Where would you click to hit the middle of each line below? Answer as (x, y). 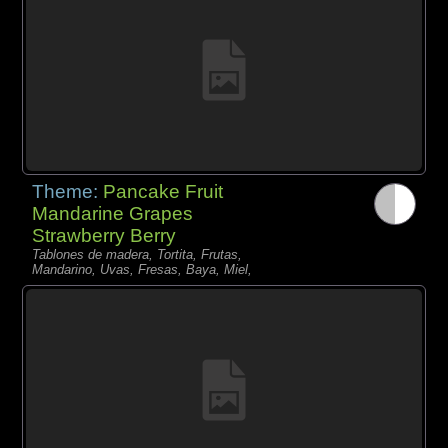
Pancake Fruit (163, 191)
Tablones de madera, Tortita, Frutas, (137, 254)
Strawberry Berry (104, 235)
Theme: (68, 191)
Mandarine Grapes (113, 213)
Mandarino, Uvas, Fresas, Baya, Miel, (142, 269)
